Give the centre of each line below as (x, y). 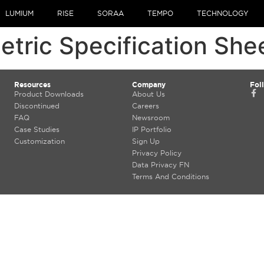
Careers (145, 106)
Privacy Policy (156, 153)
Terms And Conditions (170, 176)
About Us (148, 94)
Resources (32, 85)
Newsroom (151, 118)
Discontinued (37, 106)
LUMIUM (19, 13)
